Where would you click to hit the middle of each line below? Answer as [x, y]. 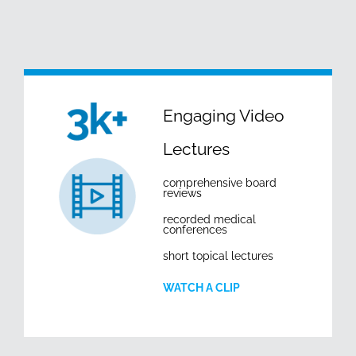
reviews [182, 193]
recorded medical [209, 219]
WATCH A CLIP [201, 287]
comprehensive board [220, 182]
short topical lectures [218, 255]
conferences [195, 229]
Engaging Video [224, 115]
